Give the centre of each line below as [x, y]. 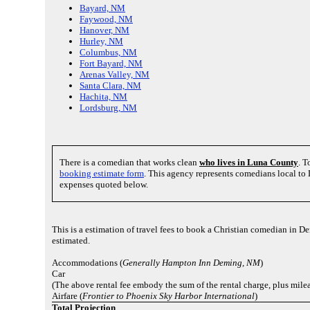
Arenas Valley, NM [115, 75]
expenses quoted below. [104, 184]
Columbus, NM [108, 53]
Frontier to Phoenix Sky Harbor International [168, 295]
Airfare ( [67, 295]
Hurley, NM [101, 42]
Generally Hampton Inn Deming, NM [191, 262]
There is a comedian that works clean [129, 162]
